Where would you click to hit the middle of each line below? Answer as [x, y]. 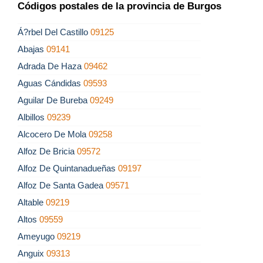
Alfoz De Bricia [47, 151]
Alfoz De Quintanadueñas [68, 168]
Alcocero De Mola [53, 134]
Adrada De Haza [51, 66]
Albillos [32, 117]
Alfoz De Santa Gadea [62, 186]
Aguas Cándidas [50, 83]
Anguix [32, 254]
